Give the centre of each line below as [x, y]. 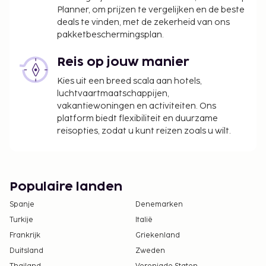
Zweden [150, 251]
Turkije [21, 220]
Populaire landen [66, 187]
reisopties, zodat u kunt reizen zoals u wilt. [144, 131]
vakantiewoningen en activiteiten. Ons [137, 106]
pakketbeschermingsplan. [110, 35]
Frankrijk [25, 236]
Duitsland [26, 251]
